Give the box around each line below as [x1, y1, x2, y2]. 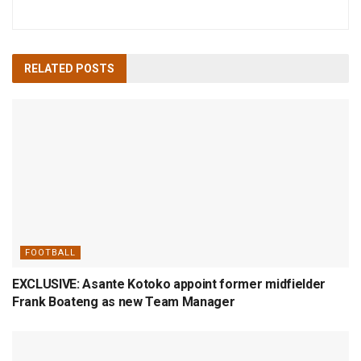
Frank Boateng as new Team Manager [12, 293, 235, 309]
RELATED [24, 61, 73, 75]
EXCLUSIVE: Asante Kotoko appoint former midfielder [12, 276, 326, 292]
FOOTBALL [25, 247, 76, 258]
